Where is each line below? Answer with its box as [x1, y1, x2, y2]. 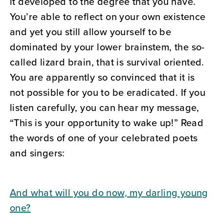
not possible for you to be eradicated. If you [10, 85, 205, 100]
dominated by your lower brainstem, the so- [10, 40, 205, 54]
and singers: [10, 146, 65, 160]
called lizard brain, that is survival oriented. [10, 55, 204, 69]
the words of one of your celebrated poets [10, 131, 198, 145]
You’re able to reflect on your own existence [10, 9, 206, 24]
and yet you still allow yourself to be [10, 24, 172, 39]
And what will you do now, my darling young [10, 185, 208, 200]
